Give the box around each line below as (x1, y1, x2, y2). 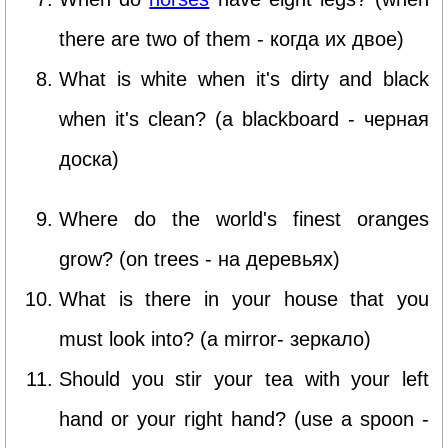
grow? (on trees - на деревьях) (59, 247, 340, 270)
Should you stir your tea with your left (59, 367, 429, 390)
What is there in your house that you (59, 287, 429, 310)
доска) (59, 147, 119, 170)
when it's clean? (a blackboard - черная (59, 107, 429, 130)
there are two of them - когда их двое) (59, 27, 404, 50)
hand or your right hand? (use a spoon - (59, 407, 429, 430)
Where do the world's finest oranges (59, 207, 429, 230)
